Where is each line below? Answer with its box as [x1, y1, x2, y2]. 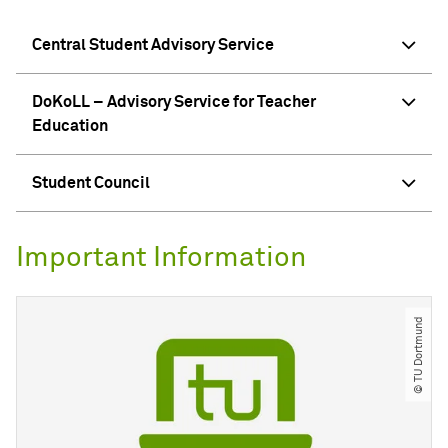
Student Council [32, 175, 150, 192]
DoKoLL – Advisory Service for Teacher [32, 94, 316, 111]
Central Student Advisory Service [32, 37, 274, 54]
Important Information [16, 244, 306, 273]
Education [32, 118, 108, 135]
